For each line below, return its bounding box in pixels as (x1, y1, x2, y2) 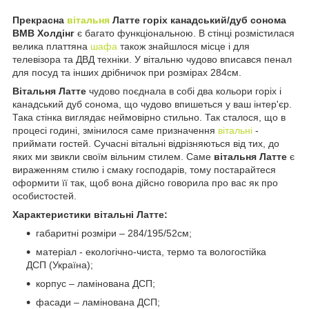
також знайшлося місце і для (117, 40, 250, 52)
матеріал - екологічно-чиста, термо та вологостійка (36, 246, 266, 257)
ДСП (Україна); (26, 259, 93, 270)
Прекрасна (12, 14, 67, 26)
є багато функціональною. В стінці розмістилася (74, 27, 295, 39)
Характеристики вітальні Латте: (12, 208, 168, 220)
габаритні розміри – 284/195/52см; (36, 227, 192, 239)
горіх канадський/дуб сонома (143, 14, 286, 26)
